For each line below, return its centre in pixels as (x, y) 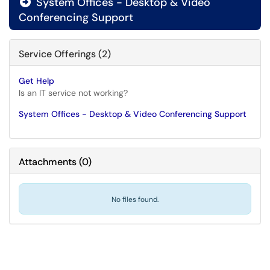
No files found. (135, 199)
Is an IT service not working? (73, 93)
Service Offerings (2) (65, 54)
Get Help (36, 81)
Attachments (48, 162)
